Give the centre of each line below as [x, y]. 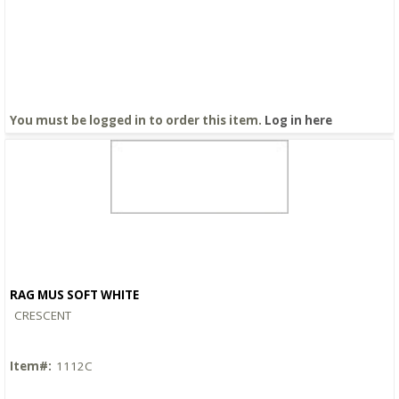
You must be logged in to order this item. [137, 120]
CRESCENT [43, 315]
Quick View [199, 308]
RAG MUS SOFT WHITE [74, 294]
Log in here [298, 120]
